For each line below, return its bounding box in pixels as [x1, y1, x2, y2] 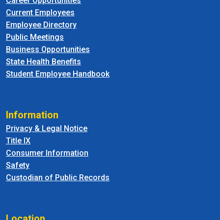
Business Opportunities [6, 44, 90, 54]
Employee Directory [6, 20, 77, 29]
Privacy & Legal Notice [6, 123, 87, 133]
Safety [6, 160, 29, 170]
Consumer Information [6, 148, 88, 158]
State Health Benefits [6, 56, 81, 66]
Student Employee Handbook [6, 69, 110, 79]
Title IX [6, 136, 30, 145]
